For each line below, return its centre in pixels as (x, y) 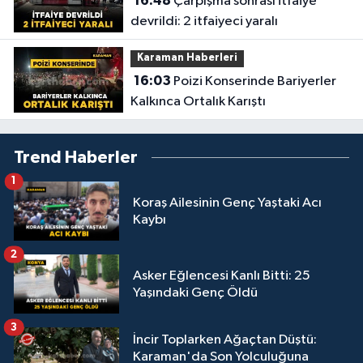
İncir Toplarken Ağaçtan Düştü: (225, 340)
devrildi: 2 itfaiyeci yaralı (204, 21)
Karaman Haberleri (187, 58)
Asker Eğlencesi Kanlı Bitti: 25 (222, 275)
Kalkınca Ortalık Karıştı (198, 101)
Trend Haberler (76, 158)
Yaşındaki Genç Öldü (195, 293)
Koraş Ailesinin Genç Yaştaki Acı (227, 203)
